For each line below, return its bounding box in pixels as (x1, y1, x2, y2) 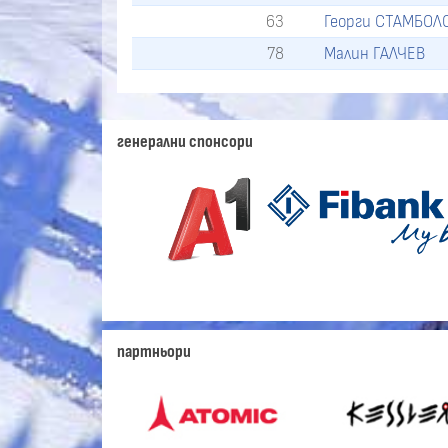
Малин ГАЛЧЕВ (324, 45, 426, 63)
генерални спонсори (117, 132, 253, 151)
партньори (117, 343, 191, 362)
